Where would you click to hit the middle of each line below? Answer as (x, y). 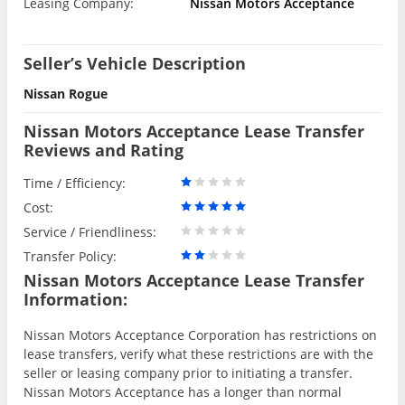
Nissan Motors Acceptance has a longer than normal (183, 392)
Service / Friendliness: (90, 232)
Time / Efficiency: (75, 184)
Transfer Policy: (70, 257)
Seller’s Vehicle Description (135, 64)
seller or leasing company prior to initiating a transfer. (188, 373)
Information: (75, 300)
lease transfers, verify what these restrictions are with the (198, 354)
